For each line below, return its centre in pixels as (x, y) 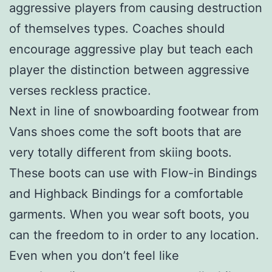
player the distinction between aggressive (129, 70)
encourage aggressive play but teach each (131, 49)
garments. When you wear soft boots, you (129, 214)
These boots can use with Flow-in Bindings (133, 173)
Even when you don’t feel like (94, 255)
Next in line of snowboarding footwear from (134, 111)
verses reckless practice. (80, 90)
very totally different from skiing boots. (121, 152)
